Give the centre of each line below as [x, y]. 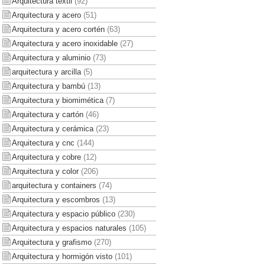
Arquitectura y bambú [48, 86]
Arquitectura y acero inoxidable [64, 43]
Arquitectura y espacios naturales [69, 228]
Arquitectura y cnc [43, 143]
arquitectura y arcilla [46, 72]
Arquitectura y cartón [47, 114]
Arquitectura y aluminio [51, 57]
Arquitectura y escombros [56, 199]
